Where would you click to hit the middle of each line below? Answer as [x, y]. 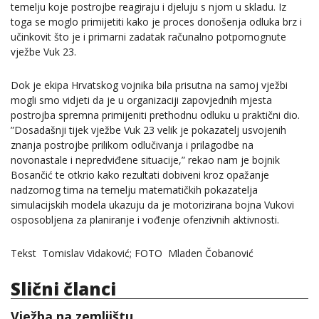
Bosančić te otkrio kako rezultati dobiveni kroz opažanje [140, 175]
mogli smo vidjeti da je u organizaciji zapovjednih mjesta [141, 100]
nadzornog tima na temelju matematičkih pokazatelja [134, 190]
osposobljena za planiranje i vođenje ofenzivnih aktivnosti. [148, 220]
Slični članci [63, 288]
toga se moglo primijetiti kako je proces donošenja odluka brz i [156, 21]
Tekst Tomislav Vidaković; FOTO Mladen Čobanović [132, 253]
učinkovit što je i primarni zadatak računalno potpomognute [148, 36]
